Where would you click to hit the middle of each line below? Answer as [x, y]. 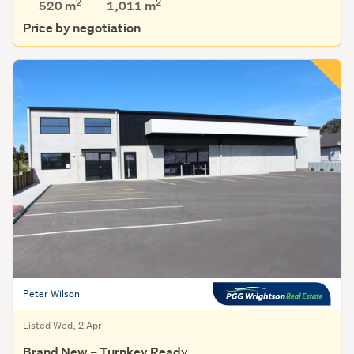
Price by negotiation [82, 28]
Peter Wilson [51, 294]
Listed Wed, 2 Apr [62, 326]
